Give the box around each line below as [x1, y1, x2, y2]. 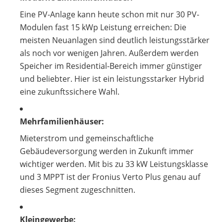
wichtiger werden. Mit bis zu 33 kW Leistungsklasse [20, 159, 208, 169]
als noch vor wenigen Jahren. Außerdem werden [20, 48, 199, 58]
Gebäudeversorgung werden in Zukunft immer [20, 146, 194, 157]
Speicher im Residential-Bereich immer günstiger [20, 60, 202, 71]
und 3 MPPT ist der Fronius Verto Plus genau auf [20, 171, 200, 182]
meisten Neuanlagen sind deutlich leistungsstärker [20, 35, 210, 46]
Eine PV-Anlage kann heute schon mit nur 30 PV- [20, 9, 199, 20]
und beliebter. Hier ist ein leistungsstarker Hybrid [20, 73, 204, 84]
